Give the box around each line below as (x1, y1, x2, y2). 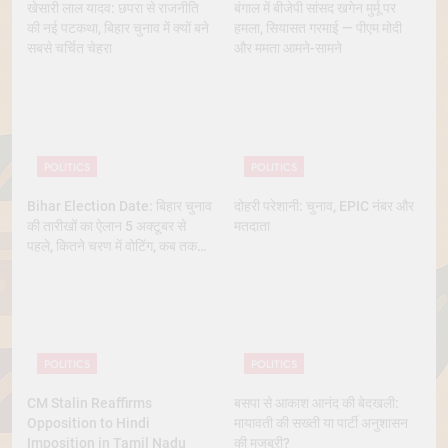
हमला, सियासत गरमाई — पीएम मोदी (234, 20, 402, 37)
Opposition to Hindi (27, 414, 150, 431)
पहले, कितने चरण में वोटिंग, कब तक (27, 237, 197, 254)
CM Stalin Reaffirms (27, 394, 152, 411)
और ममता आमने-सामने (234, 40, 342, 57)
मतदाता (234, 217, 270, 234)
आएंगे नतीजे (27, 257, 84, 274)
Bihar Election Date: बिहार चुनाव (27, 197, 212, 214)
